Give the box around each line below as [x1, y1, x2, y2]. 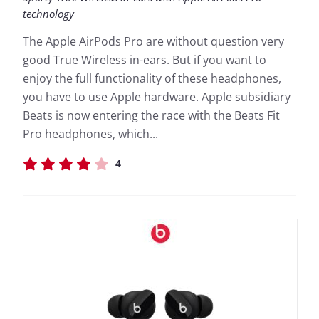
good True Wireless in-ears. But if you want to [23, 52, 266, 68]
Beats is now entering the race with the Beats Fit [23, 108, 280, 123]
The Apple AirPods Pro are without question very [23, 33, 284, 49]
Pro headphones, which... [23, 126, 158, 142]
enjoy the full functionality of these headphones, [23, 70, 281, 86]
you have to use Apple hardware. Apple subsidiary [23, 89, 291, 105]
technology [23, 6, 74, 21]
